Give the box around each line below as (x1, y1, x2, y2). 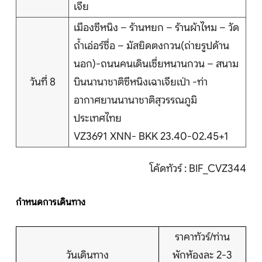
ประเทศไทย (74, 112, 122, 125)
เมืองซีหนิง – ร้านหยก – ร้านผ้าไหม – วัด (74, 21, 239, 35)
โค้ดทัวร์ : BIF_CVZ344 (150, 162, 246, 175)
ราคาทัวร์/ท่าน (175, 230, 230, 244)
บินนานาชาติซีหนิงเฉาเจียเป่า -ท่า (74, 75, 208, 89)
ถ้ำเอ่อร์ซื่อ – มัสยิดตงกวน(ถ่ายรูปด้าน (74, 39, 229, 53)
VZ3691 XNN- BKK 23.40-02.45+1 (74, 130, 229, 143)
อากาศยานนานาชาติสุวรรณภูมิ (74, 94, 197, 107)
